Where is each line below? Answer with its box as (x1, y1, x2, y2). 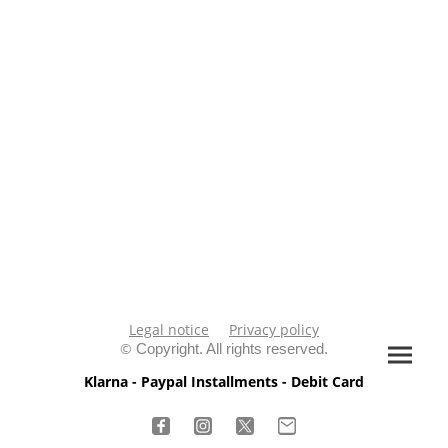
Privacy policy (229, 320, 319, 340)
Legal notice (129, 320, 209, 340)
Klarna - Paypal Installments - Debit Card (84, 372, 364, 392)
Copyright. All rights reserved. (136, 340, 328, 358)
